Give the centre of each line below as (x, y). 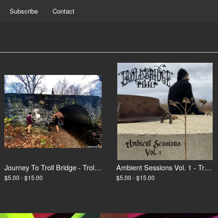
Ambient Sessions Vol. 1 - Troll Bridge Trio (208, 167)
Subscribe (24, 11)
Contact (64, 11)
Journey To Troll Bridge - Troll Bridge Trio (98, 167)
